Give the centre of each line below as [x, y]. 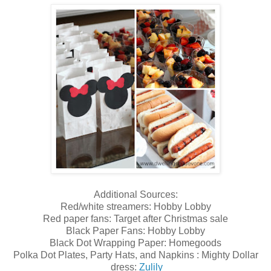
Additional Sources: [135, 195]
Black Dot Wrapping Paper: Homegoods [135, 243]
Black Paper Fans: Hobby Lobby [135, 231]
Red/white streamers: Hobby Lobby [135, 207]
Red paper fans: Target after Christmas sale [135, 219]
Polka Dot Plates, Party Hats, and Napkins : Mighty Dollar [135, 255]
